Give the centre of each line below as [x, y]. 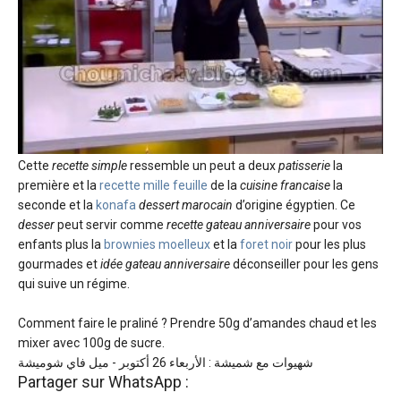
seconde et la [57, 205]
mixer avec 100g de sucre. [91, 343]
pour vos [336, 225]
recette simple [90, 166]
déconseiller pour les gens [304, 264]
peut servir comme [111, 225]
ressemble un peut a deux [203, 166]
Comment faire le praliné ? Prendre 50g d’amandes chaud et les [197, 324]
